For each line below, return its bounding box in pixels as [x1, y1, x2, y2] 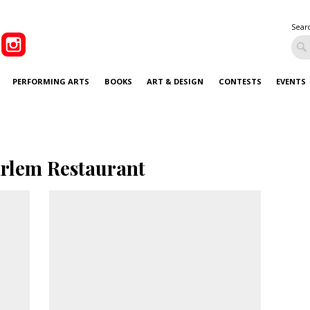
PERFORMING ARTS [12, 75, 90, 86]
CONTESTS [218, 75, 262, 86]
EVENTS [276, 75, 307, 86]
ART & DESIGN [147, 75, 204, 86]
